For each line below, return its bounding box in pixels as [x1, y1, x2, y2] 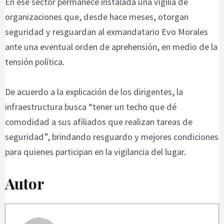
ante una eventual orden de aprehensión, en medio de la [4, 41, 217, 53]
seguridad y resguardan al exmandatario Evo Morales [4, 26, 208, 38]
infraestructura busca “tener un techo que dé [4, 100, 176, 112]
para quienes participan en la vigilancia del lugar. [4, 145, 186, 157]
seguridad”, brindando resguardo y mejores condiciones [4, 130, 218, 142]
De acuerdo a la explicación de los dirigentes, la [4, 85, 183, 97]
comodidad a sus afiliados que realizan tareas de [4, 115, 192, 127]
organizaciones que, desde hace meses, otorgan [4, 11, 188, 23]
